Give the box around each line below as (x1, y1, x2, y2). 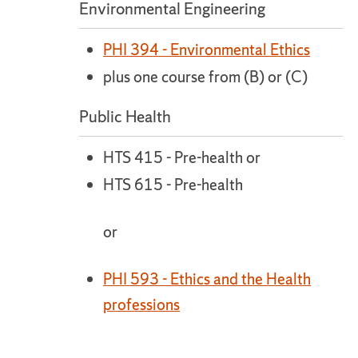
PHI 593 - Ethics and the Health (103, 268, 311, 289)
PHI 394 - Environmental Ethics (103, 39, 310, 60)
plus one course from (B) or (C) (103, 66, 308, 87)
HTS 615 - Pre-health (103, 174, 243, 195)
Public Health (79, 105, 171, 127)
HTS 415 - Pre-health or (103, 147, 261, 168)
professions (103, 294, 180, 315)
